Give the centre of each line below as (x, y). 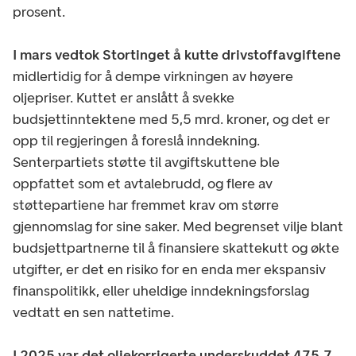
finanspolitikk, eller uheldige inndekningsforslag (161, 290)
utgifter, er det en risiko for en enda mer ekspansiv (169, 269)
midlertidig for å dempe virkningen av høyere (153, 76)
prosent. (41, 12)
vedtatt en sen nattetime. (95, 312)
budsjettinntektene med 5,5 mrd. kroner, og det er (171, 119)
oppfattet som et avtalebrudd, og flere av (143, 183)
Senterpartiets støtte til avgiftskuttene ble (146, 162)
